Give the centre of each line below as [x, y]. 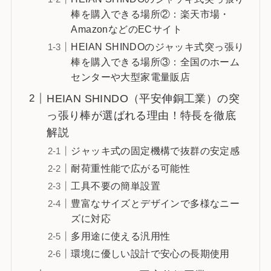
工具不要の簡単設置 [116, 185]
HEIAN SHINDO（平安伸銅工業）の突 [143, 98]
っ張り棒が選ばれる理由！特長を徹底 [141, 115]
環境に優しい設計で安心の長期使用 [150, 253]
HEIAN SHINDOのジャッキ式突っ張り [158, 46]
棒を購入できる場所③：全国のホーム [155, 61]
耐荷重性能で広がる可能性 [131, 168]
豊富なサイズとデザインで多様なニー [155, 203]
